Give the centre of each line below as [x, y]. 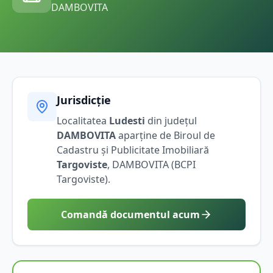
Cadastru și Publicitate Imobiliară [133, 150]
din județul [171, 120]
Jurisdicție [84, 100]
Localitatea [83, 120]
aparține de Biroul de [165, 135]
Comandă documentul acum [130, 214]
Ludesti [127, 120]
